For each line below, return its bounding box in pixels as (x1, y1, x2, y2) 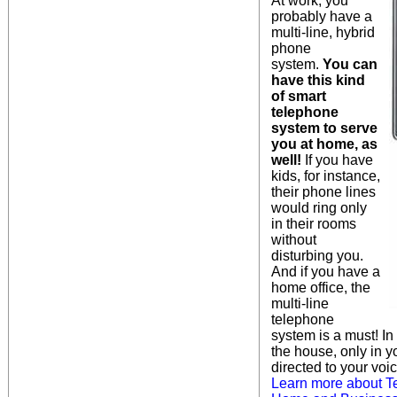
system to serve (271, 120, 378, 136)
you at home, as (271, 136, 378, 152)
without (271, 231, 316, 247)
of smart (271, 88, 326, 104)
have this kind (271, 72, 365, 88)
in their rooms (271, 215, 356, 231)
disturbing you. (271, 247, 363, 263)
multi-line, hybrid (271, 24, 375, 40)
